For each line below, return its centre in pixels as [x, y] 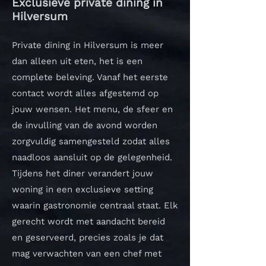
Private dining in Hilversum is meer [88, 45]
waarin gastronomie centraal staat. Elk [95, 205]
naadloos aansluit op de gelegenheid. [92, 157]
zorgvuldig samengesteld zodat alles [91, 141]
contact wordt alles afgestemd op [85, 93]
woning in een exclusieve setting [83, 189]
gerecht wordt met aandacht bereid [88, 221]
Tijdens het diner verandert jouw [83, 173]
